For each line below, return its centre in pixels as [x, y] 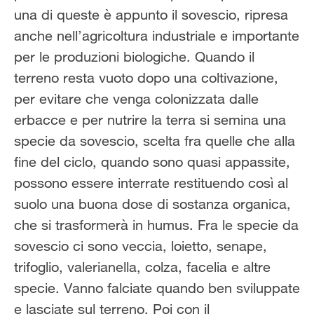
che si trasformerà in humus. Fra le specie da [156, 225]
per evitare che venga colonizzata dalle [136, 99]
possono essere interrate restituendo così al [151, 183]
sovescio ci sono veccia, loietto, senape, [141, 246]
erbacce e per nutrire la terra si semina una [150, 120]
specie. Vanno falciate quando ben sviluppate [157, 288]
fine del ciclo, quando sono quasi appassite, [152, 162]
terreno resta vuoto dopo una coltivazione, [146, 78]
